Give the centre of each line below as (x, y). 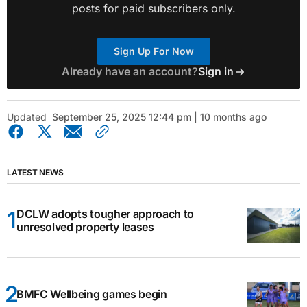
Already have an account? (130, 72)
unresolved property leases (85, 226)
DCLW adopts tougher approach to (106, 213)
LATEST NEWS (35, 173)
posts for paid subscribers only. (153, 9)
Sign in (216, 72)
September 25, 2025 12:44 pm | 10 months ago (159, 117)
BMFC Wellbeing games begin (92, 294)
